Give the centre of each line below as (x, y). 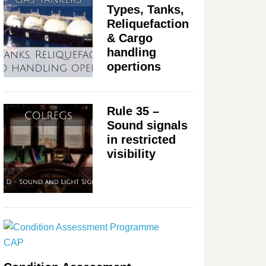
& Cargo (130, 38)
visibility (131, 153)
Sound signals (147, 125)
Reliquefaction (148, 23)
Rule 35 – (133, 111)
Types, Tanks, (145, 9)
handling (132, 52)
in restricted (141, 139)
